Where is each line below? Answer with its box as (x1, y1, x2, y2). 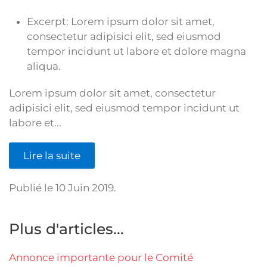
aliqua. (27, 60, 61, 73)
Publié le (9, 182, 55, 194)
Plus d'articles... (9, 220, 124, 238)
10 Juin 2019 (55, 182, 114, 194)
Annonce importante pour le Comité (9, 252, 193, 264)
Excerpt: (27, 15, 71, 28)
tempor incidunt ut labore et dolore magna (27, 45, 246, 58)
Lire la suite (23, 150, 80, 162)
